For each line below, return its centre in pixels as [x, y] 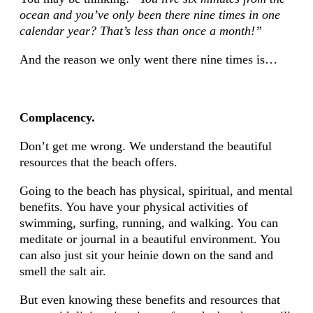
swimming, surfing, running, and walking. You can [148, 223]
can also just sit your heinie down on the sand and [146, 255]
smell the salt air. [63, 271]
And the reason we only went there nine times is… [148, 60]
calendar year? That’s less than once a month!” [140, 30]
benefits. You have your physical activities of [133, 207]
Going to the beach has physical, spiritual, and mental [156, 191]
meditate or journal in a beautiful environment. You [150, 239]
